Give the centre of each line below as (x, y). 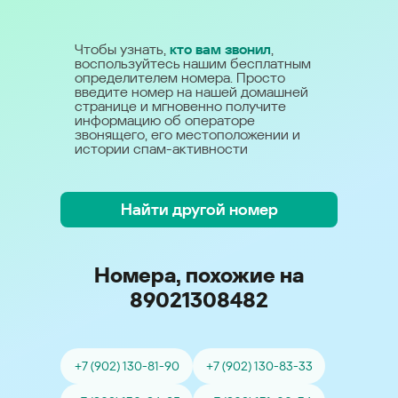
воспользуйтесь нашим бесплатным (193, 64)
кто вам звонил (220, 49)
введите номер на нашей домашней (191, 92)
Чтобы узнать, (122, 49)
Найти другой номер (199, 209)
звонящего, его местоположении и (187, 135)
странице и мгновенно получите (180, 106)
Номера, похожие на (199, 275)
